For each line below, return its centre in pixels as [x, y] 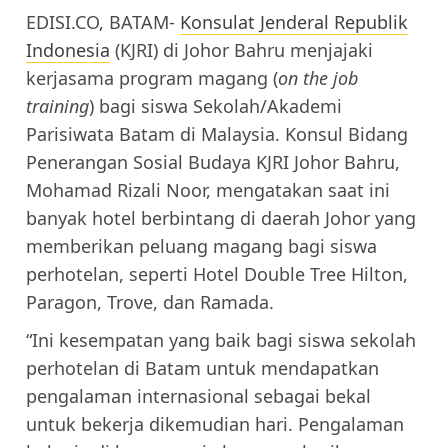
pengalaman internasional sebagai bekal [198, 395]
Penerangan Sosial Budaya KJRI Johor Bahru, [213, 161]
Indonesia [68, 49]
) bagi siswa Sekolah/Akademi [215, 105]
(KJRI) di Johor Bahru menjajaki [241, 49]
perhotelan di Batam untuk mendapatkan [202, 367]
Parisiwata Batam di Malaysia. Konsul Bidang [217, 133]
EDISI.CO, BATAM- [103, 21]
